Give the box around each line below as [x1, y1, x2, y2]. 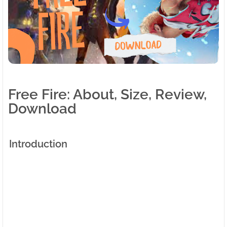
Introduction [9, 137, 67, 150]
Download [8, 100, 77, 117]
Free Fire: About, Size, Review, [8, 86, 207, 103]
